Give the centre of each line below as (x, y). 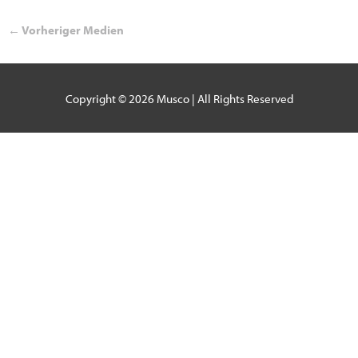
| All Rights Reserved (241, 98)
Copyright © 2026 (111, 98)
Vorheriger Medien (72, 30)
